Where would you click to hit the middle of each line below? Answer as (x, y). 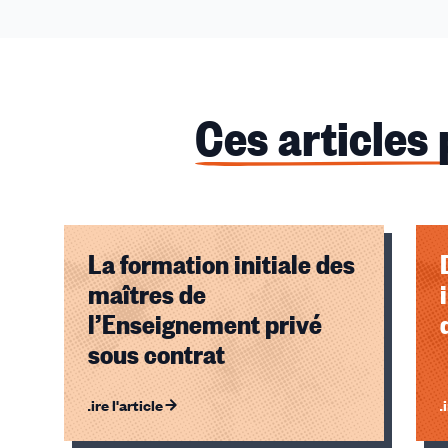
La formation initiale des (221, 264)
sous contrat (156, 354)
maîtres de (147, 294)
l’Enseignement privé (205, 324)
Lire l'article (122, 405)
